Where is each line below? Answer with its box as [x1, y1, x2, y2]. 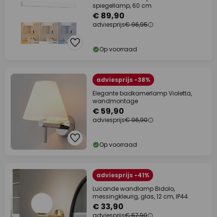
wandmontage [93, 97, 138, 106]
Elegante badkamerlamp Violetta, [93, 89, 192, 98]
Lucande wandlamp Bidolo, [93, 185, 175, 193]
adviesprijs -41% [96, 171, 149, 180]
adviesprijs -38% [96, 76, 150, 84]
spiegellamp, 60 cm [93, 1, 152, 10]
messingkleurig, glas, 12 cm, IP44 [93, 192, 188, 201]
